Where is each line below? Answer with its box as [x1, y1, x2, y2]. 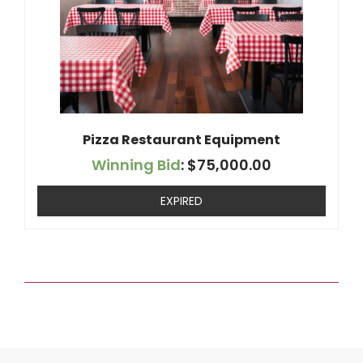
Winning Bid [92, 155, 181, 175]
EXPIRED [160, 193, 203, 209]
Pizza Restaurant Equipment [83, 130, 280, 149]
